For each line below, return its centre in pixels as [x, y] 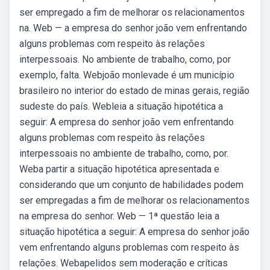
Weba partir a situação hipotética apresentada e [119, 169]
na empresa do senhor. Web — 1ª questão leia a [119, 216]
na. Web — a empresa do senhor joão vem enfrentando [133, 28]
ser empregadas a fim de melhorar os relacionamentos [134, 200]
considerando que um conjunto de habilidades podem [131, 185]
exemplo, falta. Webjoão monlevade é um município [127, 75]
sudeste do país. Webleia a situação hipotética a [121, 106]
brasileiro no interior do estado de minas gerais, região [134, 91]
